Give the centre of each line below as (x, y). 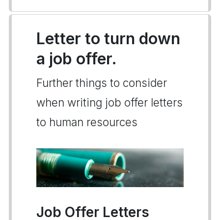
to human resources (87, 122)
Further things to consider (102, 83)
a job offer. (77, 59)
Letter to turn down (108, 39)
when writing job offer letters (110, 102)
